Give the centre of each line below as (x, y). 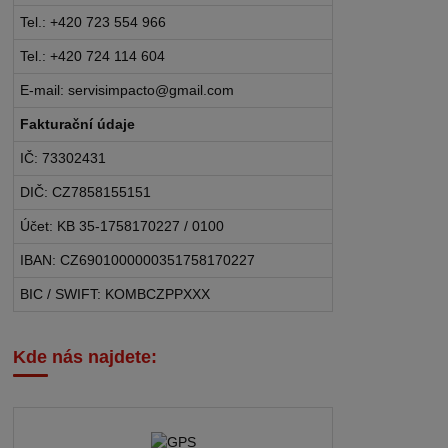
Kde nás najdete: (85, 356)
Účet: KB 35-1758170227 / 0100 (122, 225)
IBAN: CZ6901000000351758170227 (138, 259)
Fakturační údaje (78, 123)
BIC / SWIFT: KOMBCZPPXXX (115, 293)
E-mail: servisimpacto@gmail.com (127, 89)
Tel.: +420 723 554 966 (93, 21)
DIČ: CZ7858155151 (86, 191)
